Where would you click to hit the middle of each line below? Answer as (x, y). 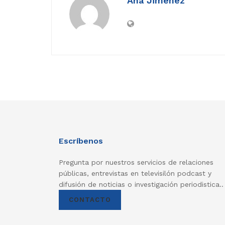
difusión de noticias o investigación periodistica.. (141, 185)
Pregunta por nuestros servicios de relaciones (136, 162)
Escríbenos (81, 141)
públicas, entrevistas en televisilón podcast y (135, 174)
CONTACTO (90, 200)
